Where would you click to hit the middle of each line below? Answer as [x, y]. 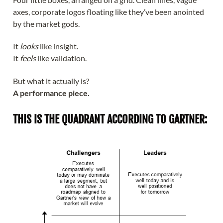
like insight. [58, 46]
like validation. [61, 58]
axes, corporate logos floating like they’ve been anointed [109, 11]
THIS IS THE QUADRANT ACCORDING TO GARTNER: [110, 119]
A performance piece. [51, 93]
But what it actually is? [51, 81]
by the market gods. [46, 23]
